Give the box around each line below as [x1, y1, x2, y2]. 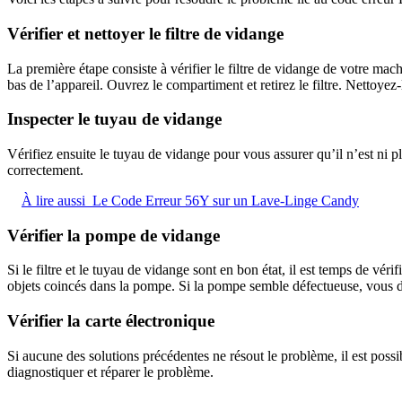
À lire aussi [22, 192, 85, 208]
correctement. [7, 162, 83, 178]
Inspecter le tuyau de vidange [7, 109, 222, 129]
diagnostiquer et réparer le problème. [7, 363, 214, 380]
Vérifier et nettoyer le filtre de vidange [7, 23, 284, 43]
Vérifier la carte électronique [7, 311, 214, 331]
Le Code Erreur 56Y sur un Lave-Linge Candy [92, 192, 359, 208]
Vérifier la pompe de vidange [7, 225, 220, 245]
